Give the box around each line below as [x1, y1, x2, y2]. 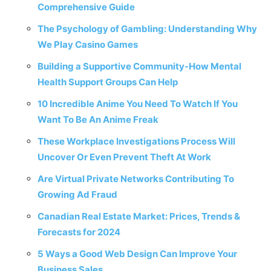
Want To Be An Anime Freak [38, 114, 158, 125]
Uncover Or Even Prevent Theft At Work [38, 151, 211, 163]
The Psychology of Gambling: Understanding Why [38, 23, 257, 34]
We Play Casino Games [38, 39, 138, 50]
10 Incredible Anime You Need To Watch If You [38, 98, 238, 109]
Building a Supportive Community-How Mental [38, 60, 241, 72]
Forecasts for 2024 [38, 226, 120, 238]
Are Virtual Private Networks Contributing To [38, 173, 234, 184]
